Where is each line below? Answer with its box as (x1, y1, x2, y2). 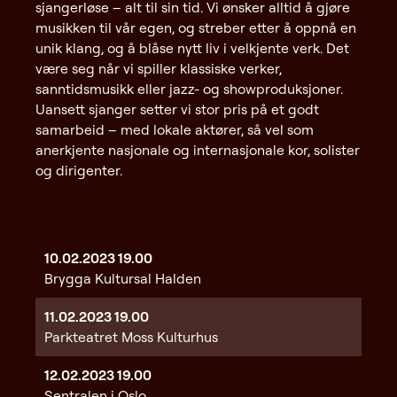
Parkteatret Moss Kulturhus (44, 327, 218, 346)
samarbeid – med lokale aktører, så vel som (35, 121, 314, 139)
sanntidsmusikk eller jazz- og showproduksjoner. (35, 80, 343, 98)
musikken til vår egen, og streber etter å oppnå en (35, 19, 356, 37)
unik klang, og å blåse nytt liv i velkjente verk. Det (35, 39, 349, 58)
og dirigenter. (35, 161, 122, 180)
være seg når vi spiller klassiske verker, (35, 59, 282, 78)
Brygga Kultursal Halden (44, 269, 201, 287)
